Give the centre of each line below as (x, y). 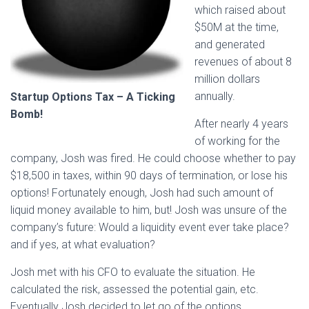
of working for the (237, 141)
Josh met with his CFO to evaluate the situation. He (133, 272)
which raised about (240, 10)
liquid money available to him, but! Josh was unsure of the (149, 210)
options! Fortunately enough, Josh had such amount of (142, 192)
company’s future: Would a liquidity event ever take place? (150, 227)
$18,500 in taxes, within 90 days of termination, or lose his (149, 175)
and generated (230, 44)
